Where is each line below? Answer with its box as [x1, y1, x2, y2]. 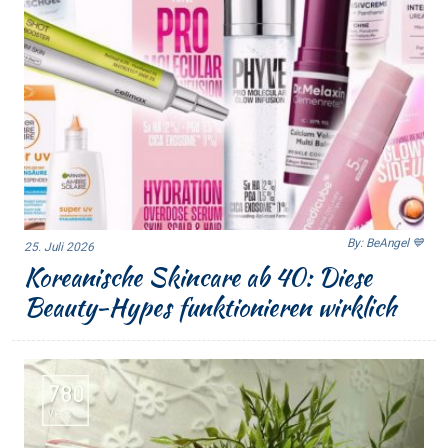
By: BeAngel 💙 [347, 236, 424, 251]
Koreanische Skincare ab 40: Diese [24, 259, 372, 296]
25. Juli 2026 [24, 240, 94, 255]
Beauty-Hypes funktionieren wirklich [24, 289, 396, 326]
